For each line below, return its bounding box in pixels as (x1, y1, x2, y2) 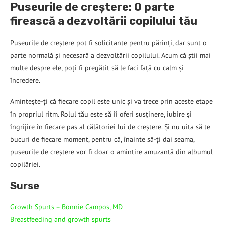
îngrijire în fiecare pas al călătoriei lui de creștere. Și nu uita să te (10, 122, 210, 131)
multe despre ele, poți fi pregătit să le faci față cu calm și (10, 63, 184, 72)
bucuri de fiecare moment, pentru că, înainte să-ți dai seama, (10, 134, 194, 144)
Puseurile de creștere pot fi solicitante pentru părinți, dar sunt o (10, 38, 207, 47)
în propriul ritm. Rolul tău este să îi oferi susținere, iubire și (10, 109, 192, 119)
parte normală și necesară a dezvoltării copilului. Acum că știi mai (10, 50, 211, 60)
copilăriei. (10, 159, 40, 169)
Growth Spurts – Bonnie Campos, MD (10, 202, 123, 211)
